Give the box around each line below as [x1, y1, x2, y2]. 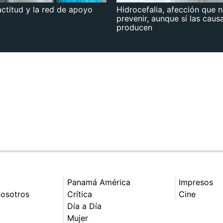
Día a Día [67, 201, 102, 212]
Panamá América [67, 177, 130, 188]
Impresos [179, 177, 213, 188]
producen [116, 22, 152, 33]
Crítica [67, 189, 92, 200]
